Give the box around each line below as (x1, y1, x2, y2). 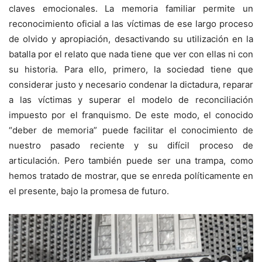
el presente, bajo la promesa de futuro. (9, 185, 169, 197)
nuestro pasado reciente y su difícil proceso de (9, 140, 253, 151)
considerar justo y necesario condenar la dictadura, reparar (9, 79, 253, 91)
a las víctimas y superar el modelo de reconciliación (9, 94, 253, 106)
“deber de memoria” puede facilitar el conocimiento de (9, 125, 253, 136)
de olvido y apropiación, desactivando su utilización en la (9, 33, 253, 45)
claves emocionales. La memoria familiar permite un (9, 3, 253, 15)
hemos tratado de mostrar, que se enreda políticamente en (9, 170, 253, 182)
